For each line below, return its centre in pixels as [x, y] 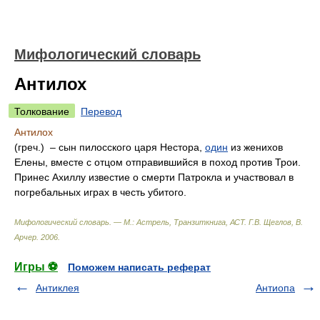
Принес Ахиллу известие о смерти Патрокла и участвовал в [154, 177]
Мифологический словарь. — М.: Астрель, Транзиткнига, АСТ [129, 222]
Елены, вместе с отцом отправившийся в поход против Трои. [157, 162]
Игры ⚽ [36, 267]
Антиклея [57, 288]
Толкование [42, 111]
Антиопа [275, 288]
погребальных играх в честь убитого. [100, 192]
